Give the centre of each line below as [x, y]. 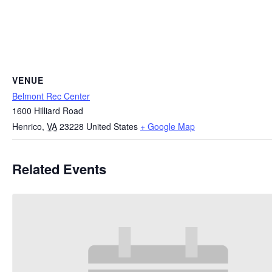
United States [112, 126]
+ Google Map [168, 126]
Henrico [27, 126]
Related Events [59, 169]
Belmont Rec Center [51, 96]
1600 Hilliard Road [48, 110]
